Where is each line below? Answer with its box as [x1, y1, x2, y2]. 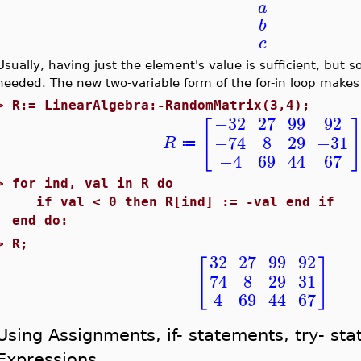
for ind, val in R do [11, 176, 173, 191]
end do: [11, 213, 68, 228]
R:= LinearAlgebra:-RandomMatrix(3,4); [11, 98, 310, 113]
